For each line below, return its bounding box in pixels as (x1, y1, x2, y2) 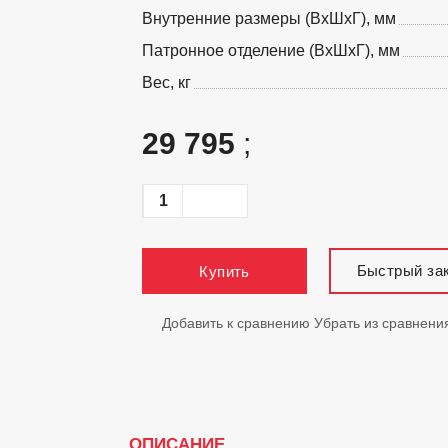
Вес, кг (142, 74, 191, 91)
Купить (199, 262, 250, 280)
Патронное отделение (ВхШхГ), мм (142, 42, 400, 59)
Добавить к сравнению (162, 315, 310, 331)
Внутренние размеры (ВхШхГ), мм (142, 10, 396, 27)
